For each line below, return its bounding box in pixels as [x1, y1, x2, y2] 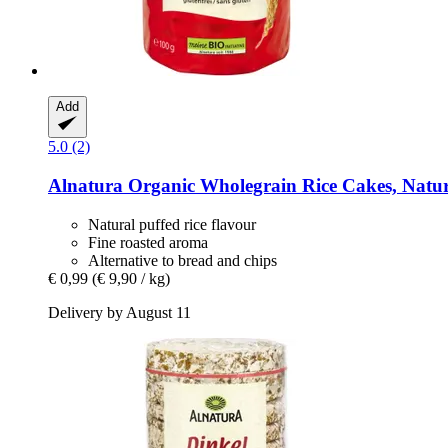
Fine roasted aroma [88, 233, 208, 251]
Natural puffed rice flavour [88, 215, 256, 233]
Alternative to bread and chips [88, 251, 277, 269]
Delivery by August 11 [48, 303, 191, 321]
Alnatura [48, 175, 123, 197]
